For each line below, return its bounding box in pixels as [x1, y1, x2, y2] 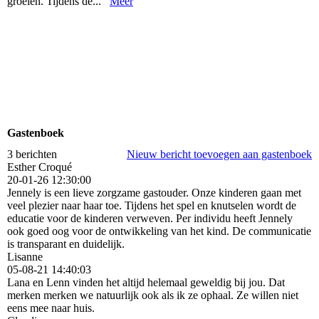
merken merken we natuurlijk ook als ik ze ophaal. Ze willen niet [7, 288, 298, 301]
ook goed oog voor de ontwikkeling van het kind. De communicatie [7, 224, 311, 237]
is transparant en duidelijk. [7, 237, 125, 250]
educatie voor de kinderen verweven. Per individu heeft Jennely [7, 211, 293, 224]
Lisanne [7, 250, 43, 263]
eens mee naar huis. [7, 301, 95, 314]
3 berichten [7, 147, 57, 160]
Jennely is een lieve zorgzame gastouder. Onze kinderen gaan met [7, 186, 301, 199]
